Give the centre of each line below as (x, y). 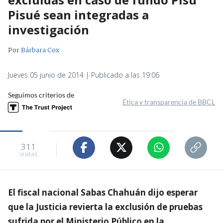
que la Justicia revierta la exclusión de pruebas (105, 207)
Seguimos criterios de (41, 95)
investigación (49, 29)
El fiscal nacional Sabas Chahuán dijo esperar (103, 192)
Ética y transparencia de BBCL (169, 102)
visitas (28, 154)
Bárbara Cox (40, 50)
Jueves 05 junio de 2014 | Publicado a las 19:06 (84, 75)
